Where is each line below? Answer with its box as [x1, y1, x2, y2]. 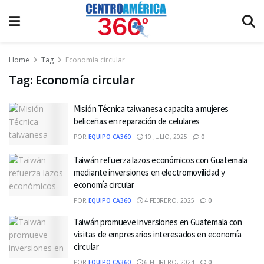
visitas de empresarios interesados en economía [74, 228, 242, 240]
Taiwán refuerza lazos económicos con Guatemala [74, 154, 248, 166]
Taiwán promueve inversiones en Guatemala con [74, 216, 242, 227]
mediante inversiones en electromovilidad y [74, 166, 225, 178]
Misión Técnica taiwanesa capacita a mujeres [74, 103, 229, 114]
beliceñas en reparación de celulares [74, 115, 200, 127]
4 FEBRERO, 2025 [143, 196, 194, 204]
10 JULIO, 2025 [143, 133, 187, 141]
